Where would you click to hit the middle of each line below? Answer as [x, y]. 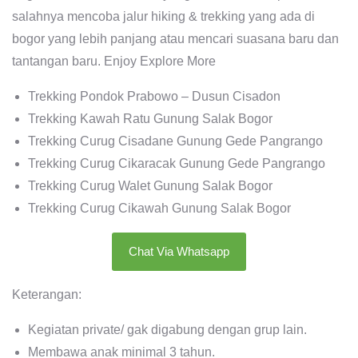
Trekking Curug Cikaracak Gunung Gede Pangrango [177, 163]
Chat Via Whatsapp [179, 251]
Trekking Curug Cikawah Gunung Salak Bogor [159, 208]
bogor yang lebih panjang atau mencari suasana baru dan [175, 38]
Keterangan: [47, 294]
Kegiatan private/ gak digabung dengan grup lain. [167, 329]
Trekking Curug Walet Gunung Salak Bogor [150, 185]
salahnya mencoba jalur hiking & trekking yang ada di [163, 16]
